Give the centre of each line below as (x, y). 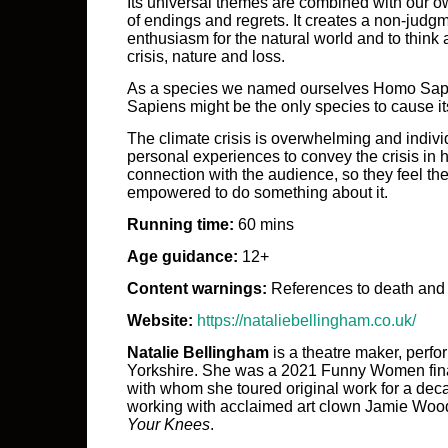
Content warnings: (197, 288)
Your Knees (168, 424)
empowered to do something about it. (257, 192)
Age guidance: (182, 256)
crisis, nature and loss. (206, 56)
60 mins (264, 224)
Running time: (180, 224)
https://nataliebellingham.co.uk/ (306, 320)
